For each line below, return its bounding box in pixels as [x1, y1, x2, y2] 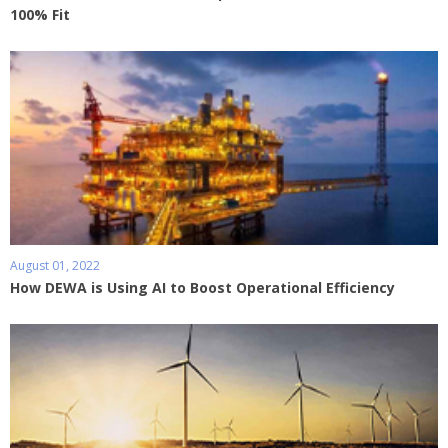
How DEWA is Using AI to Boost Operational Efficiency [10, 277, 395, 297]
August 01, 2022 [10, 256, 100, 274]
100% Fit [10, 4, 70, 24]
